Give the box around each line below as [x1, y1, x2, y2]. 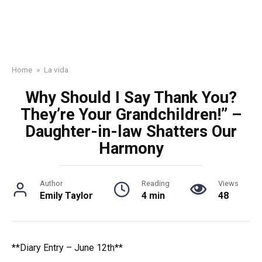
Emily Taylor [40, 190, 93, 201]
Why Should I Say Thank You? [25, 88, 237, 107]
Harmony [98, 139, 164, 158]
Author [40, 179, 63, 188]
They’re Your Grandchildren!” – [20, 105, 242, 124]
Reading [142, 179, 170, 188]
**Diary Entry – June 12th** [12, 242, 123, 253]
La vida [44, 65, 68, 74]
